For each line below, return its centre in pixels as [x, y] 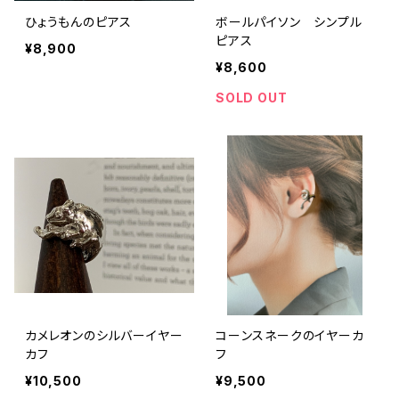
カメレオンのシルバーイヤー [104, 335]
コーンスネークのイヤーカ [290, 335]
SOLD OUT [252, 98]
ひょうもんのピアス [79, 22]
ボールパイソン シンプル [289, 22]
